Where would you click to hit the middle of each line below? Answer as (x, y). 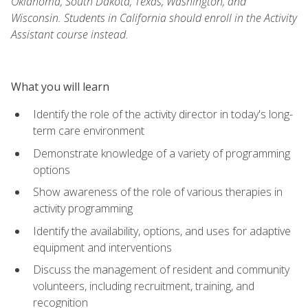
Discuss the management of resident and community (161, 270)
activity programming (83, 209)
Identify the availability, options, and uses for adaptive (162, 231)
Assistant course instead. (70, 34)
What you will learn (60, 86)
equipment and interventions (102, 247)
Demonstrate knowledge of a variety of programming (162, 153)
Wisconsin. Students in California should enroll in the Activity (154, 18)
